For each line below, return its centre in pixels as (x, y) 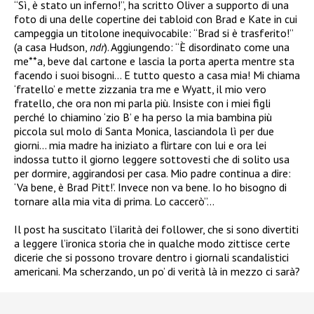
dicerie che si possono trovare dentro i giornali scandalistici (151, 257)
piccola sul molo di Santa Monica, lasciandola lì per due (144, 131)
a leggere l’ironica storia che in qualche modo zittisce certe (152, 243)
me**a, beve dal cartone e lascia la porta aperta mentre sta (154, 61)
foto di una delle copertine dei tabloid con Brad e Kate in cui (156, 19)
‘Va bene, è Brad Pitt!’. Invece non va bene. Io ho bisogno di (150, 187)
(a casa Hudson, (52, 47)
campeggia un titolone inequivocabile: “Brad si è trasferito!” (153, 33)
